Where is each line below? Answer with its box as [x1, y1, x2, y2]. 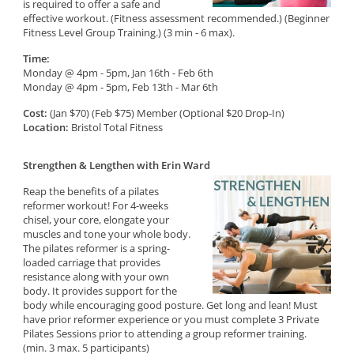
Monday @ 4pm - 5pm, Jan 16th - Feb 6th [23, 66, 214, 80]
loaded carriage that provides [23, 255, 161, 269]
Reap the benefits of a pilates [23, 184, 160, 198]
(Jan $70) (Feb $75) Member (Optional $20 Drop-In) [47, 106, 285, 120]
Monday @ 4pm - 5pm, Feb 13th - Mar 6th [23, 80, 219, 94]
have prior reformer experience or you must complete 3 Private [23, 312, 320, 326]
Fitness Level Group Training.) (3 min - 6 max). [23, 25, 235, 40]
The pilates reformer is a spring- [23, 241, 171, 255]
